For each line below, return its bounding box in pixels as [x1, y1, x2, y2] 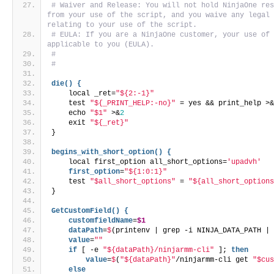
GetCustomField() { [51, 207, 129, 216]
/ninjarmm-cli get [176, 256, 253, 265]
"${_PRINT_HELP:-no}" [90, 99, 176, 108]
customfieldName [51, 217, 133, 226]
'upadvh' [227, 158, 262, 167]
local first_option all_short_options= [51, 158, 228, 167]
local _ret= [51, 89, 116, 98]
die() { [51, 80, 82, 89]
